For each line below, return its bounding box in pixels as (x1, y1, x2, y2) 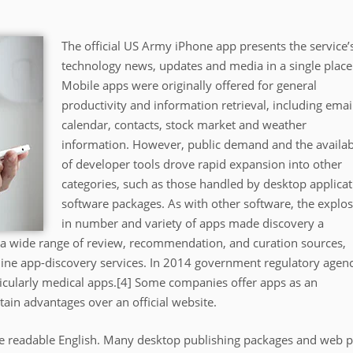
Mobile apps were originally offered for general (61, 77, 317, 93)
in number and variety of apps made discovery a (61, 215, 324, 231)
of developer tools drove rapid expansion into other (61, 156, 342, 172)
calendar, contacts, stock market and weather (61, 117, 307, 132)
